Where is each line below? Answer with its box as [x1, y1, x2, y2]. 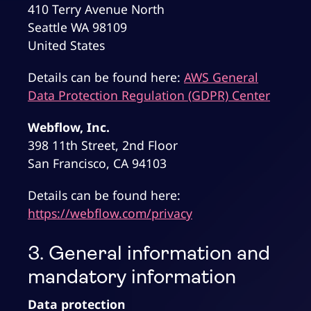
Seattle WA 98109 [28, 19, 127, 36]
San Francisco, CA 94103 [28, 155, 167, 172]
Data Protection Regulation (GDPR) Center [28, 87, 270, 104]
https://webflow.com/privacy [28, 205, 192, 222]
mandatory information [28, 268, 236, 289]
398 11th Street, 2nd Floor [28, 137, 178, 154]
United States [28, 37, 105, 54]
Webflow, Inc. [28, 119, 110, 136]
